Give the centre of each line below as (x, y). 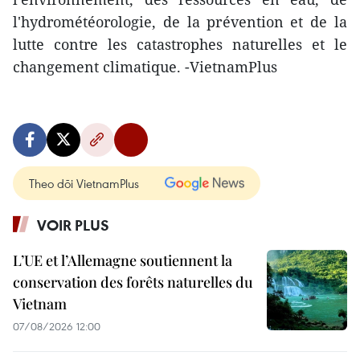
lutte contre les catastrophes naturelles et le (180, 44)
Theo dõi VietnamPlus (84, 183)
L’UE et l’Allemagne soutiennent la (123, 260)
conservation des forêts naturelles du (133, 282)
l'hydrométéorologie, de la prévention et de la (180, 21)
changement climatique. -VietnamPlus (145, 66)
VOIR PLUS (73, 225)
